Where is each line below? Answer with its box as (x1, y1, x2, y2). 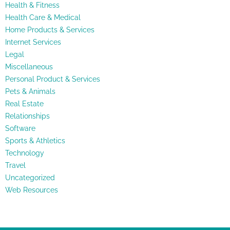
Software (5, 124, 35, 133)
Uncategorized (5, 174, 55, 182)
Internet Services (5, 38, 61, 47)
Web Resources (5, 186, 58, 195)
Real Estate (5, 100, 44, 108)
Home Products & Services (5, 26, 94, 34)
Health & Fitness (5, 1, 60, 10)
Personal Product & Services (5, 75, 100, 84)
